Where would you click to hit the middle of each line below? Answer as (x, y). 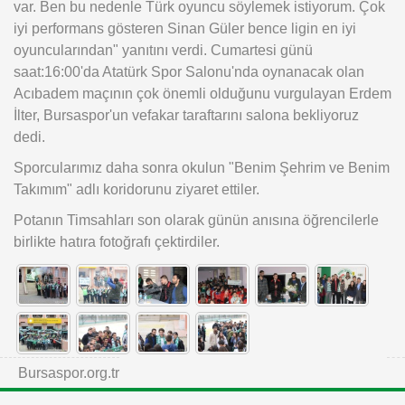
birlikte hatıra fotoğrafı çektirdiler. (117, 242)
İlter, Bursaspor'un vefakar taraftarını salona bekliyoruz (186, 115)
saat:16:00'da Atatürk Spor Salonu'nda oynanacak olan (189, 72)
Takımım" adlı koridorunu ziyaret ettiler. (137, 189)
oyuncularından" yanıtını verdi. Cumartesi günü (163, 50)
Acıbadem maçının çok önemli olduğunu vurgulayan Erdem (202, 94)
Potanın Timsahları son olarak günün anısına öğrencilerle (196, 220)
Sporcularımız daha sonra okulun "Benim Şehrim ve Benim (202, 168)
